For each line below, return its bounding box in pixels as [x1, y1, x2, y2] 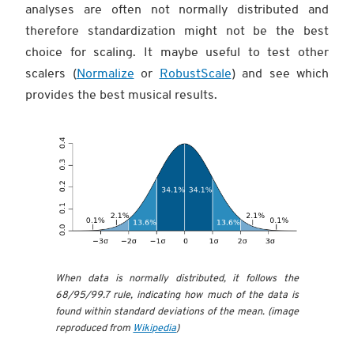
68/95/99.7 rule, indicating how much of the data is [55, 290, 299, 301]
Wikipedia [133, 323, 177, 334]
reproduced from [55, 323, 134, 334]
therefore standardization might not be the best [25, 24, 329, 37]
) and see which [231, 66, 329, 80]
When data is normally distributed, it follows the [55, 273, 299, 284]
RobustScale [159, 66, 232, 80]
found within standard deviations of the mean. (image [55, 307, 299, 318]
